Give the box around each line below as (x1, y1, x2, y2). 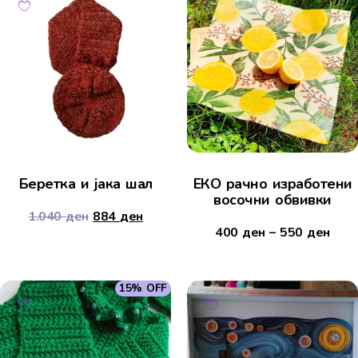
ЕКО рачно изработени (193, 174, 352, 194)
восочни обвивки (213, 190, 332, 210)
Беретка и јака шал (18, 174, 153, 194)
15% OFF (119, 280, 167, 296)
